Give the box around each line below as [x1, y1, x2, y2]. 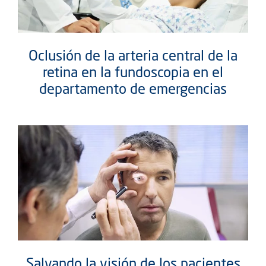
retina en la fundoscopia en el [43, 62, 223, 82]
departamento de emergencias [39, 79, 227, 99]
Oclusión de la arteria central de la [28, 46, 237, 65]
